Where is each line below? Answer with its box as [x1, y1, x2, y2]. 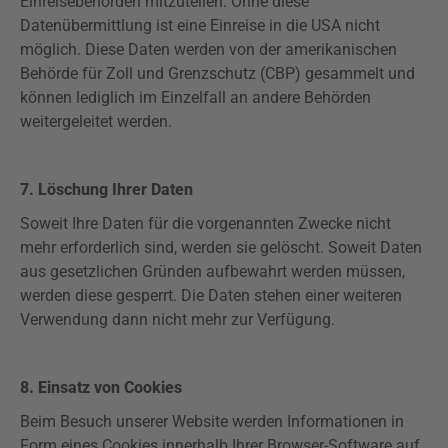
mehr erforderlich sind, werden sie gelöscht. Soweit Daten [20, 238, 422, 257]
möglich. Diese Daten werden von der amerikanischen [20, 40, 397, 59]
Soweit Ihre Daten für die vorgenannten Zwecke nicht [20, 214, 391, 233]
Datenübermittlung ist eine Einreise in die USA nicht [20, 16, 380, 35]
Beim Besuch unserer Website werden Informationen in [20, 412, 404, 431]
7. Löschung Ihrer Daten [20, 180, 193, 199]
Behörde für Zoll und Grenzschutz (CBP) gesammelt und [20, 64, 415, 83]
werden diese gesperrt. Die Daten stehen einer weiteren [20, 286, 402, 305]
